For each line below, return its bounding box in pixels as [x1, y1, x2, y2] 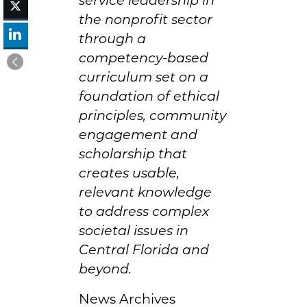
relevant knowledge [79, 183, 212, 200]
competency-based [79, 49, 208, 66]
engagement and [79, 125, 197, 143]
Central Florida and [79, 241, 209, 258]
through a [79, 29, 146, 47]
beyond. [79, 260, 132, 277]
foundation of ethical [79, 87, 219, 104]
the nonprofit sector [79, 10, 212, 27]
